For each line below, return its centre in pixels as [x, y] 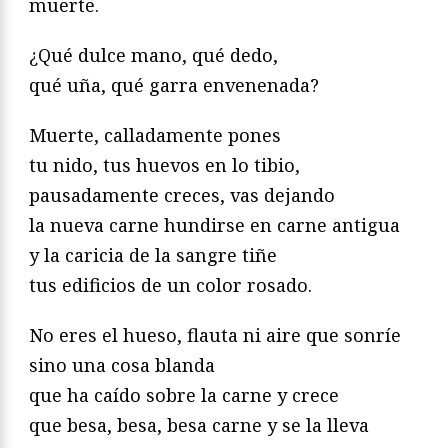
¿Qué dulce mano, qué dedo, [153, 55]
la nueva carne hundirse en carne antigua [214, 225]
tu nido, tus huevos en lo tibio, [164, 165]
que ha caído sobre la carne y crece [184, 395]
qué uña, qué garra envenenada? [174, 85]
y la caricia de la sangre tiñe [153, 255]
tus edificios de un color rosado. [170, 285]
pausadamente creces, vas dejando [182, 195]
